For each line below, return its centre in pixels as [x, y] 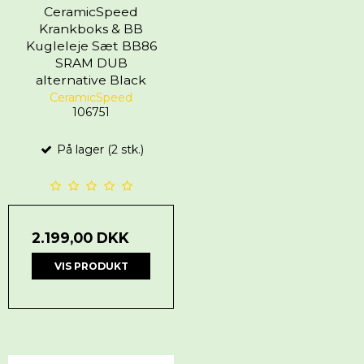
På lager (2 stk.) [98, 150]
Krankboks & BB [91, 28]
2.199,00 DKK [80, 238]
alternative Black [91, 80]
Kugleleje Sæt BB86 [91, 45]
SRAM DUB [91, 63]
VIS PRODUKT [91, 266]
